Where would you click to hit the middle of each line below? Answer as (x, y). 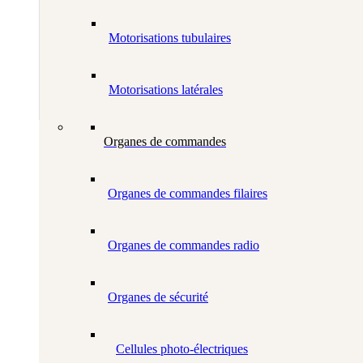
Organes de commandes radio (184, 246)
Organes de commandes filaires (188, 194)
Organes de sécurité (158, 297)
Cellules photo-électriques (182, 349)
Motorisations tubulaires (170, 38)
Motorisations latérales (166, 90)
